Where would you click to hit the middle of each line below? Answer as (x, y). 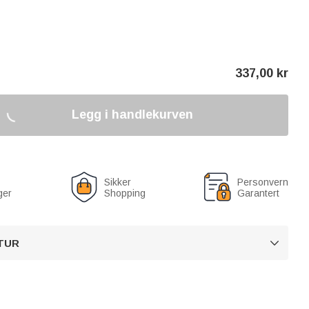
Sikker (117, 182)
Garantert (258, 193)
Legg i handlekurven (132, 114)
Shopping (124, 193)
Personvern (263, 182)
